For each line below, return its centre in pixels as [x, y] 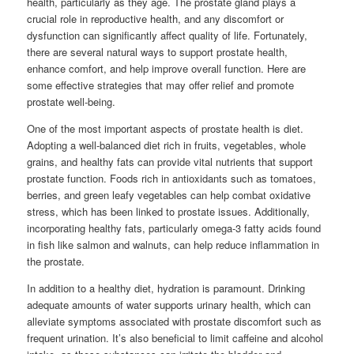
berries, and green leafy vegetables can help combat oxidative [169, 195]
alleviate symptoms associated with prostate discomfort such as [175, 321]
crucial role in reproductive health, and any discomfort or [156, 19]
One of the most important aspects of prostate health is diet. [166, 128]
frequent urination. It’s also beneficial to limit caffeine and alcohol [175, 338]
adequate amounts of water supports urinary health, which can [169, 305]
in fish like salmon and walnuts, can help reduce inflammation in [173, 245]
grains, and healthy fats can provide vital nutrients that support [170, 162]
